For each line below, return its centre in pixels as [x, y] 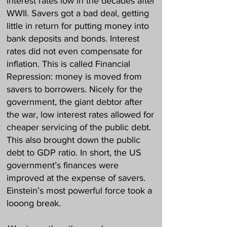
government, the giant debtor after [74, 102]
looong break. [34, 203]
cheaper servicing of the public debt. [79, 127]
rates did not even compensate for [74, 51]
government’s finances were [63, 165]
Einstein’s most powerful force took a [79, 191]
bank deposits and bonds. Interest [73, 39]
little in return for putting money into [78, 26]
